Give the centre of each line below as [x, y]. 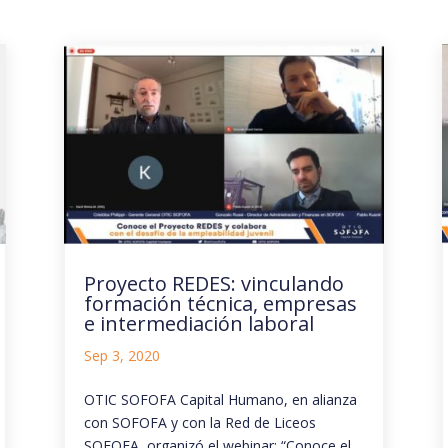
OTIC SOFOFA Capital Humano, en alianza [220, 400]
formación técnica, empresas [220, 304]
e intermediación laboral [198, 324]
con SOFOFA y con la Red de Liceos [199, 423]
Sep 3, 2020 [121, 356]
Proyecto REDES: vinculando [213, 284]
